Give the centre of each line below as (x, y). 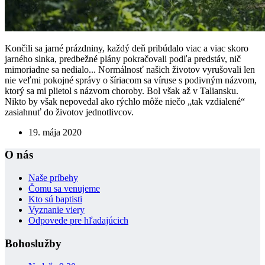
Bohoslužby (33, 243)
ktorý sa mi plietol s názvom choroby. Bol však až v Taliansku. (122, 91)
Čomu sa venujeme (64, 189)
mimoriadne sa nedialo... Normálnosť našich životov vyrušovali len (130, 69)
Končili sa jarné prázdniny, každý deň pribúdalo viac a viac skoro (127, 48)
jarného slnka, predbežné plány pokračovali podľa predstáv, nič (123, 59)
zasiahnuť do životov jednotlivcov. (69, 112)
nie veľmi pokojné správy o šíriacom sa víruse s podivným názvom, (131, 80)
